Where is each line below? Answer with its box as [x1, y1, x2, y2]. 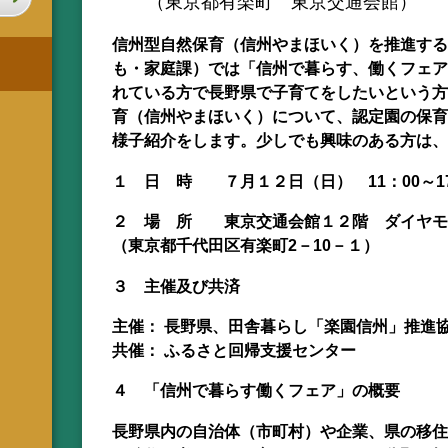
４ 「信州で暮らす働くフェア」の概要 [112, 381, 400, 400]
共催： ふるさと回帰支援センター [112, 340, 356, 359]
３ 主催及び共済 [112, 276, 240, 295]
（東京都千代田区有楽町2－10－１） [112, 236, 379, 255]
